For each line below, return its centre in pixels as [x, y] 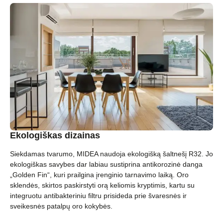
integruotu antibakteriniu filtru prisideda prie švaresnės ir [98, 195]
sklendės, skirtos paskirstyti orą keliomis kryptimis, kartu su [102, 185]
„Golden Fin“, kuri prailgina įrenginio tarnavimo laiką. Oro [99, 174]
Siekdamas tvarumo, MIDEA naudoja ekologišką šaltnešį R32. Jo [111, 154]
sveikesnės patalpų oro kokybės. [61, 206]
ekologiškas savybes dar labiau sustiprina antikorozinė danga [106, 164]
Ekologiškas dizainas [55, 135]
